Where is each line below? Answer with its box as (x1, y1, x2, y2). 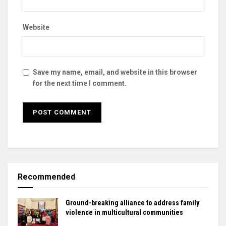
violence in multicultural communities (66, 208, 183, 216)
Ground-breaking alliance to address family (66, 198, 199, 207)
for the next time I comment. (33, 79, 127, 87)
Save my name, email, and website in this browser (33, 68, 197, 76)
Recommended (18, 172, 75, 182)
